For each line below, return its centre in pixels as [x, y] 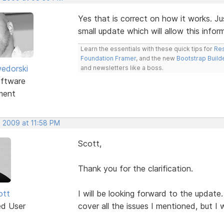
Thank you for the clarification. [135, 168]
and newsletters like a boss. [122, 67]
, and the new [156, 58]
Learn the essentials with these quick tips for [147, 48]
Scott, [89, 143]
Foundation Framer [108, 58]
